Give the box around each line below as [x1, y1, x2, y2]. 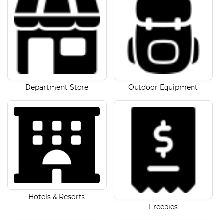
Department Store [25, 83, 89, 92]
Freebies [148, 202, 178, 211]
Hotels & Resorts [28, 192, 85, 202]
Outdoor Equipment [128, 83, 198, 92]
